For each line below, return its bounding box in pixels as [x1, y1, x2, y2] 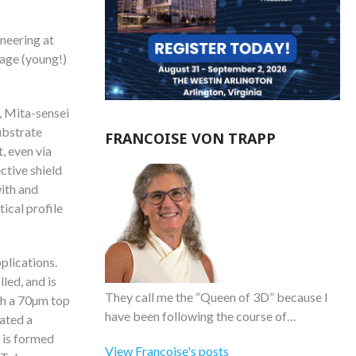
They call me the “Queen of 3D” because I [105, 289, 328, 304]
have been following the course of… [105, 308, 296, 323]
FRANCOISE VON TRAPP [105, 129, 276, 148]
